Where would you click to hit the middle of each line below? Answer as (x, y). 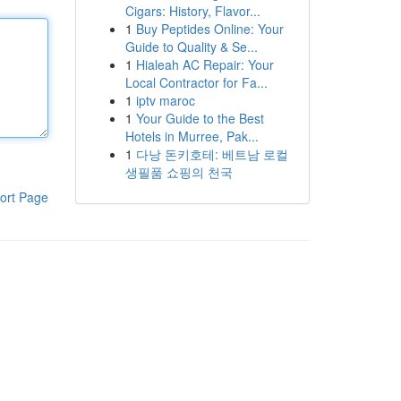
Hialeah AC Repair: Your (205, 64)
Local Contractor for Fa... (196, 82)
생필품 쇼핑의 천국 (179, 172)
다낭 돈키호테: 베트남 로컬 (212, 154)
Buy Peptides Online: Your (209, 29)
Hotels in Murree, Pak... (192, 136)
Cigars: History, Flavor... (192, 11)
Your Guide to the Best (200, 118)
